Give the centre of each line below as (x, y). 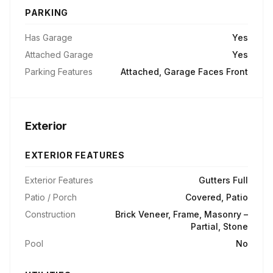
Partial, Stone (219, 226)
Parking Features (59, 72)
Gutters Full (223, 180)
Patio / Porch (51, 197)
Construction (50, 214)
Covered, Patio (217, 197)
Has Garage (49, 37)
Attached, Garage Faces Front (184, 72)
